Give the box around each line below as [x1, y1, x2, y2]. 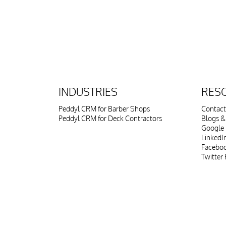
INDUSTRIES [59, 85, 118, 98]
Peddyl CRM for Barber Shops [59, 104, 150, 113]
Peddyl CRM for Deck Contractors [59, 114, 162, 123]
